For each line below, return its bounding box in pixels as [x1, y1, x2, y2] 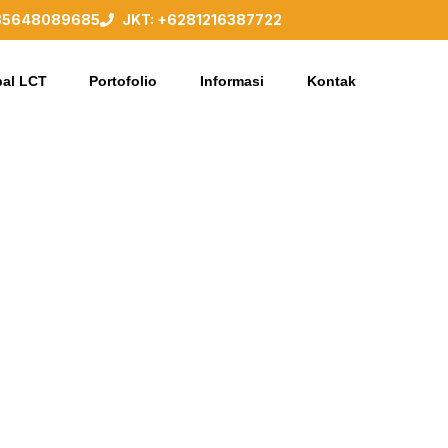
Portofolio [89, 73, 158, 89]
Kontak [307, 73, 357, 89]
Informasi [200, 73, 265, 89]
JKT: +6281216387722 [122, 11, 282, 28]
